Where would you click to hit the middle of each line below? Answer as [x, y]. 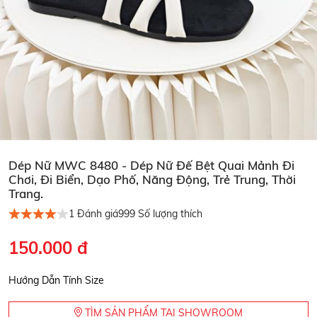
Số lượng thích [169, 214]
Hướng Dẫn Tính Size [56, 280]
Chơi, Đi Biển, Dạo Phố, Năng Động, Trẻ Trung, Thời [152, 179]
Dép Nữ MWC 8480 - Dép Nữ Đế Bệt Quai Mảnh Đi [151, 165]
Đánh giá [96, 214]
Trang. [26, 193]
